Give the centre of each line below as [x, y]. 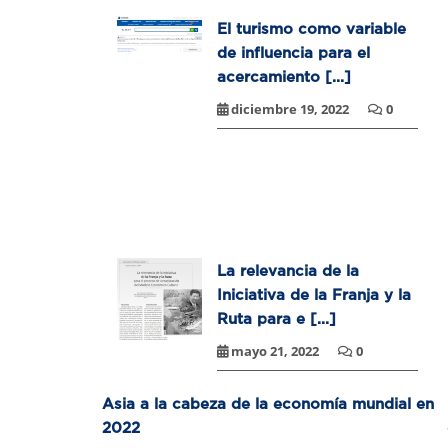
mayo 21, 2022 [275, 351]
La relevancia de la [288, 270]
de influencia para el [293, 52]
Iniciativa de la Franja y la [314, 294]
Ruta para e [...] [276, 318]
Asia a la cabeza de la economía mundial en [268, 403]
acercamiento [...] [284, 76]
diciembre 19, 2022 [290, 109]
